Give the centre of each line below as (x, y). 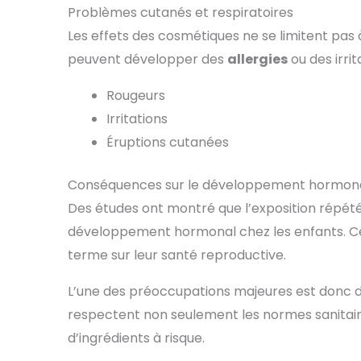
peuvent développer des (147, 59)
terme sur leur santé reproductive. (177, 255)
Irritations (137, 118)
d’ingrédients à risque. (136, 338)
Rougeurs (136, 95)
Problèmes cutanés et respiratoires (180, 12)
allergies (257, 59)
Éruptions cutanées (168, 142)
